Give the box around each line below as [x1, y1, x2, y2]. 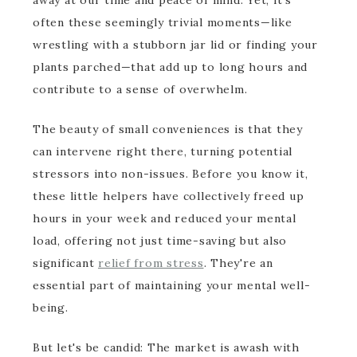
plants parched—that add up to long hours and [33, 60, 308, 74]
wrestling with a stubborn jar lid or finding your [33, 37, 318, 52]
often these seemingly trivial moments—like [33, 15, 292, 29]
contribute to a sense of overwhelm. [33, 82, 248, 96]
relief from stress [98, 256, 204, 270]
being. [33, 300, 69, 315]
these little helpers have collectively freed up [33, 189, 304, 203]
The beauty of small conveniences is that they [33, 122, 303, 136]
